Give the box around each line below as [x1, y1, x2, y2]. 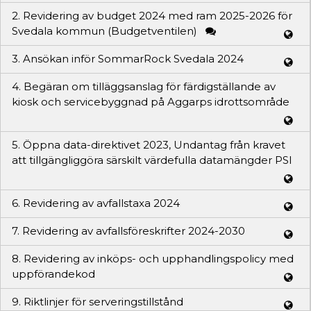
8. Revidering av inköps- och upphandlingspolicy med [12, 251, 294, 265]
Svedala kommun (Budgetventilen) [12, 24, 197, 37]
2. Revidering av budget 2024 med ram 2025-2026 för [12, 8, 292, 22]
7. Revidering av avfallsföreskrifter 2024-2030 [12, 224, 245, 237]
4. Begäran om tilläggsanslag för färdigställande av [12, 79, 276, 93]
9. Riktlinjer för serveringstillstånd [12, 294, 183, 308]
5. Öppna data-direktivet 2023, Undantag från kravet [12, 137, 285, 151]
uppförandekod [12, 267, 95, 280]
